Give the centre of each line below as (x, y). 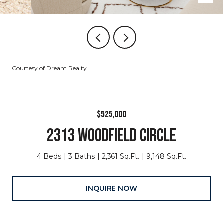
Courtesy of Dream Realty (49, 68)
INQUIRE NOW (111, 188)
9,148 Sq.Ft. (166, 156)
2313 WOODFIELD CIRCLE (111, 136)
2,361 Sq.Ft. (120, 156)
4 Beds (49, 156)
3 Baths (81, 156)
